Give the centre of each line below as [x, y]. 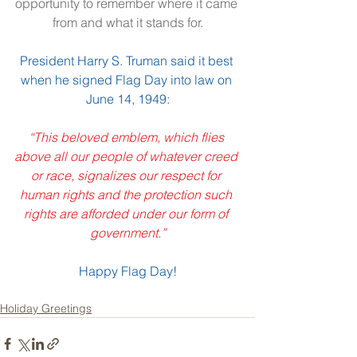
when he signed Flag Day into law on [127, 79]
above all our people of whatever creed [127, 156]
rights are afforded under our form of [127, 213]
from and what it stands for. [127, 22]
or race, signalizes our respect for [127, 175]
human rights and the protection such [127, 194]
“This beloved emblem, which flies [127, 137]
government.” [127, 232]
